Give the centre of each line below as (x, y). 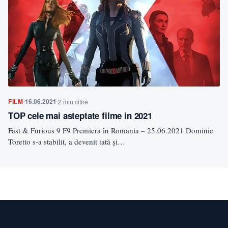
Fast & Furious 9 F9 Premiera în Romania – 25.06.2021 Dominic (111, 130)
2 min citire (73, 101)
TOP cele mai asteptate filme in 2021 (80, 115)
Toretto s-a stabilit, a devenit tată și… (67, 141)
